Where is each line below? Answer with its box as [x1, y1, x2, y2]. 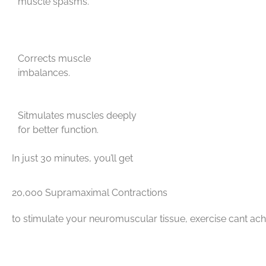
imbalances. [18, 66, 70, 78]
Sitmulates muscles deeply [18, 109, 137, 121]
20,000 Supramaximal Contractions [12, 187, 167, 199]
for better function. [18, 123, 99, 135]
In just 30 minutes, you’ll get [12, 152, 133, 164]
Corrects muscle [18, 52, 91, 64]
